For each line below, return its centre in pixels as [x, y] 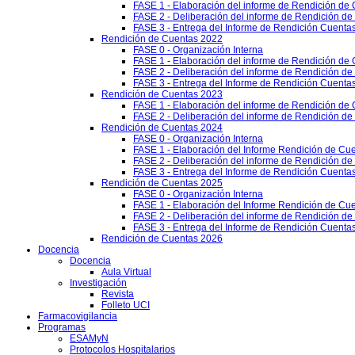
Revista [118, 294]
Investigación [98, 283]
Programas [62, 327]
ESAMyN [89, 338]
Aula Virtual [126, 272]
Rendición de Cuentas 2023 [162, 94]
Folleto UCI [126, 305]
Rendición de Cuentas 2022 [162, 39]
